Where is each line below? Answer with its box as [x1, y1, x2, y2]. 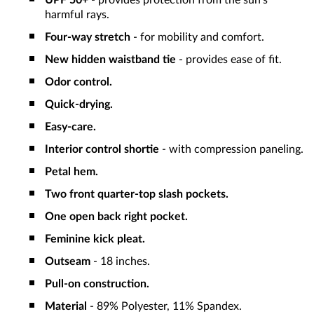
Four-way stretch [45, 32, 133, 43]
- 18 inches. [90, 256, 150, 268]
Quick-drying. [45, 99, 113, 111]
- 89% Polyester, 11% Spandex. [87, 301, 242, 313]
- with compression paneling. [159, 144, 303, 156]
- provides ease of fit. [176, 54, 282, 66]
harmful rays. [45, 9, 109, 21]
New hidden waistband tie [45, 54, 176, 66]
